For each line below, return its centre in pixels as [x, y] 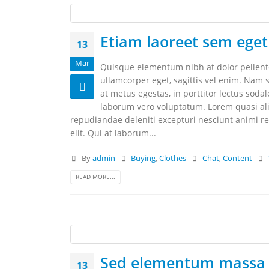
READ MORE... [95, 177]
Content [237, 158]
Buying [144, 158]
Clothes [173, 158]
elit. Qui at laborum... [113, 133]
